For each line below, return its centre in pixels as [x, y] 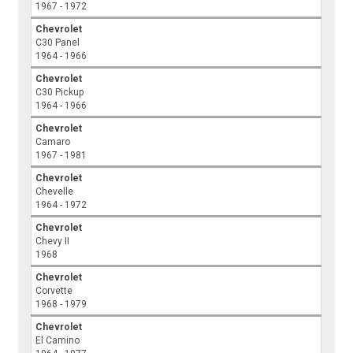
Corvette [54, 291]
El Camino [58, 341]
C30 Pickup [60, 93]
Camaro [53, 142]
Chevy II [53, 242]
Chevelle [55, 192]
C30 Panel [58, 43]
